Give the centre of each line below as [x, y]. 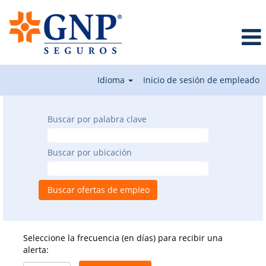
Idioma [113, 80]
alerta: [36, 250]
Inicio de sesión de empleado [201, 80]
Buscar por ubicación [90, 152]
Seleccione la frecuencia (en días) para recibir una [123, 238]
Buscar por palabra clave [97, 119]
